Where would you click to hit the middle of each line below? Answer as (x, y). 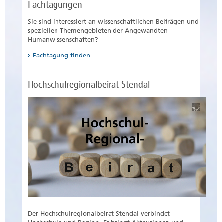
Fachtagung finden (61, 55)
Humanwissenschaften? (79, 40)
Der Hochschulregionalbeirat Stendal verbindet (99, 214)
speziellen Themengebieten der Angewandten (98, 31)
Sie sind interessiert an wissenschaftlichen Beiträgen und (113, 22)
